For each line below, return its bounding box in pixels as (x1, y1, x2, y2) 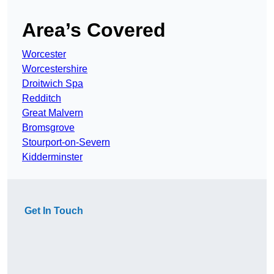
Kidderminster (22, 152, 83, 163)
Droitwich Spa (22, 78, 83, 89)
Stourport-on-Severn (22, 137, 110, 148)
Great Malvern (22, 108, 83, 119)
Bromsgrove (22, 122, 75, 133)
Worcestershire (22, 64, 87, 75)
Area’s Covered (22, 19, 166, 42)
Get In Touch (24, 206, 83, 217)
